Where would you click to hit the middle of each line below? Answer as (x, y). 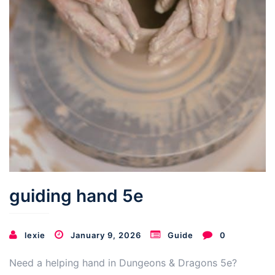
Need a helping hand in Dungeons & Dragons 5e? (123, 262)
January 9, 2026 (106, 235)
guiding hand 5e (76, 196)
